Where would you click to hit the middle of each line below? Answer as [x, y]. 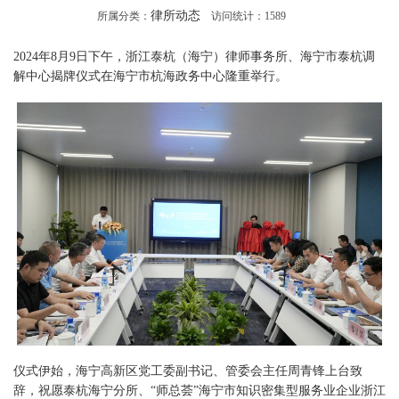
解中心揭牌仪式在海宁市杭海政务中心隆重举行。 [151, 76]
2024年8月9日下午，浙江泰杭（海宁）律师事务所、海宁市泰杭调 [194, 57]
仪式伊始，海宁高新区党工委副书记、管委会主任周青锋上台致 [188, 370]
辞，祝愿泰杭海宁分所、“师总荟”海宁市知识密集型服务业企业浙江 [199, 390]
